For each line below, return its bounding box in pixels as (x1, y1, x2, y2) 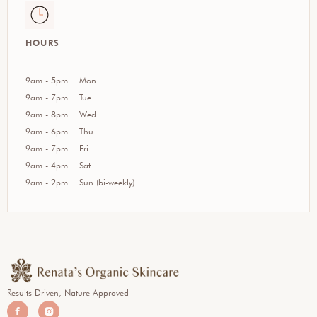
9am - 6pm (25, 126, 68, 137)
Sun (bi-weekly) (79, 177, 134, 188)
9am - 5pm (25, 75, 68, 86)
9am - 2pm (25, 177, 68, 188)
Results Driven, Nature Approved (7, 287, 129, 298)
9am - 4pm (25, 160, 68, 171)
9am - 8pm (25, 109, 68, 120)
